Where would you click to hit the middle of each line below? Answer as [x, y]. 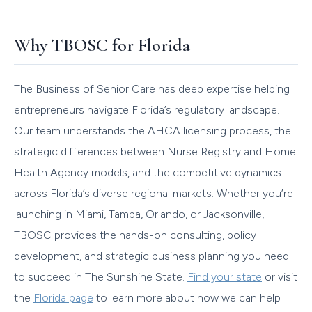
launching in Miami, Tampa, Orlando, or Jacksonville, [139, 214]
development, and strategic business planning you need [151, 256]
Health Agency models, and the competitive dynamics [148, 172]
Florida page [63, 297]
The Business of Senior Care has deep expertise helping [152, 88]
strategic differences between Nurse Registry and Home [155, 151]
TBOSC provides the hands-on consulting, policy [135, 235]
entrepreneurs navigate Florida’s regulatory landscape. [147, 109]
